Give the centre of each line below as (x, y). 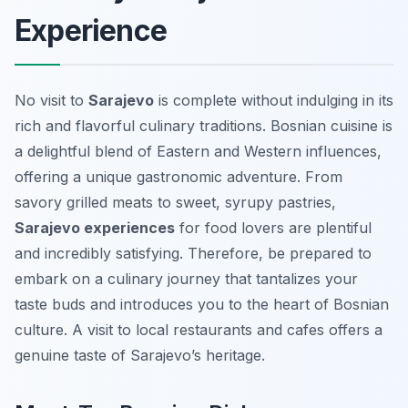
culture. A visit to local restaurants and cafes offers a (199, 330)
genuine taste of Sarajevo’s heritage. (140, 356)
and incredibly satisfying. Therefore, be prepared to (193, 254)
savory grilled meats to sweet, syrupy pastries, (175, 203)
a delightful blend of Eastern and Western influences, (198, 152)
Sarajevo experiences (95, 228)
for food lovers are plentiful (273, 228)
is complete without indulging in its (274, 101)
